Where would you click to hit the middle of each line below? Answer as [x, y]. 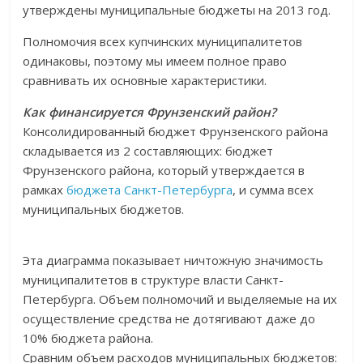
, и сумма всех [273, 190]
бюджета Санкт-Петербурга [150, 190]
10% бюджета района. [88, 338]
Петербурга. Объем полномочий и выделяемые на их [180, 299]
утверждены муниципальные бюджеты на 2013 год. [177, 10]
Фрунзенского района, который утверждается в [164, 170]
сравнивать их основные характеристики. [145, 80]
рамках [45, 190]
